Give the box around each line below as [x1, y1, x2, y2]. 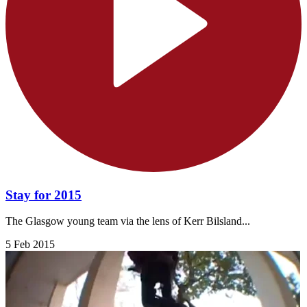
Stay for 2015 [5, 187, 82, 202]
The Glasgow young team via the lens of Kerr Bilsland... [5, 215, 250, 228]
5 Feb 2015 [5, 238, 55, 251]
